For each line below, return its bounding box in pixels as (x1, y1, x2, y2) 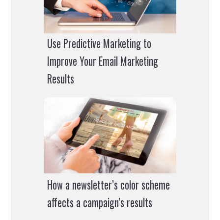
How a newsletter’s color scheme (47, 175, 170, 193)
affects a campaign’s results (47, 193, 152, 211)
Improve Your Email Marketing (47, 52, 158, 70)
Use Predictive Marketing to (47, 34, 151, 52)
